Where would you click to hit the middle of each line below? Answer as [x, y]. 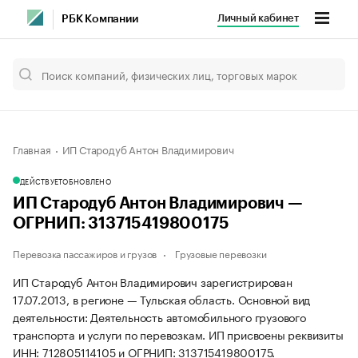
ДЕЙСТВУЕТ [42, 181]
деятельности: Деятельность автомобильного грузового [159, 316]
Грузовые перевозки [221, 253]
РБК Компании [100, 19]
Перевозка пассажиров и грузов [85, 253]
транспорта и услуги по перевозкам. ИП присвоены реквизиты [178, 334]
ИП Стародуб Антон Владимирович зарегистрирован [153, 281]
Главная [32, 149]
